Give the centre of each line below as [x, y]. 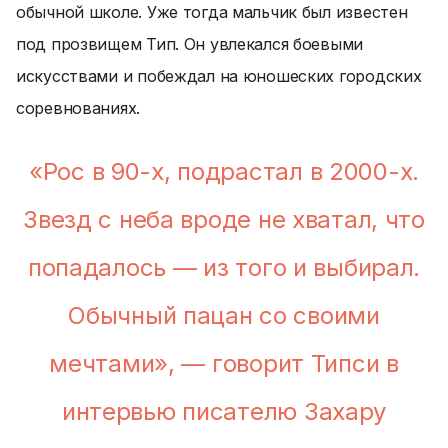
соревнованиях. [78, 108]
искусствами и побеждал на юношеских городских [219, 76]
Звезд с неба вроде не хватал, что [224, 219]
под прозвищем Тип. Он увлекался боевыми [190, 44]
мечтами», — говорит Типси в [224, 363]
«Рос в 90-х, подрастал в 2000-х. [224, 171]
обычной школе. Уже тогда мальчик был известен [212, 12]
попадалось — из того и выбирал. [224, 267]
